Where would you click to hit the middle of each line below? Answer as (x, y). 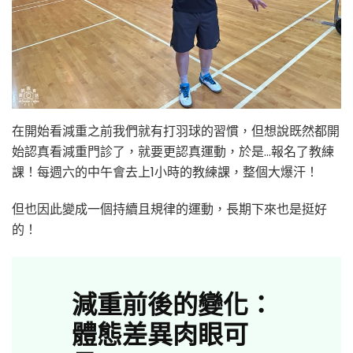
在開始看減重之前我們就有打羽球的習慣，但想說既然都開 (176, 131)
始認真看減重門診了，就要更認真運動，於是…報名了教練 (173, 151)
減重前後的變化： (173, 303)
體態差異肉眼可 (160, 333)
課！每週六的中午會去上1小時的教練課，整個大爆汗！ (165, 172)
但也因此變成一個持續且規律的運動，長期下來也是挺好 (169, 209)
